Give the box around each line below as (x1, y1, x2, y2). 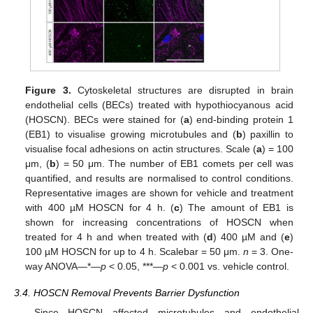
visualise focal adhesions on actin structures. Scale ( (25, 143, 256, 154)
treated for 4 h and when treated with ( (25, 231, 207, 242)
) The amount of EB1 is (179, 201, 293, 213)
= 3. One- (248, 245, 293, 257)
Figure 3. (25, 84, 71, 96)
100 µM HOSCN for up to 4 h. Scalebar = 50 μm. (25, 245, 243, 257)
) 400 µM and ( (212, 231, 284, 242)
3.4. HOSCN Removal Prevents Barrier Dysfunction (14, 286, 240, 298)
